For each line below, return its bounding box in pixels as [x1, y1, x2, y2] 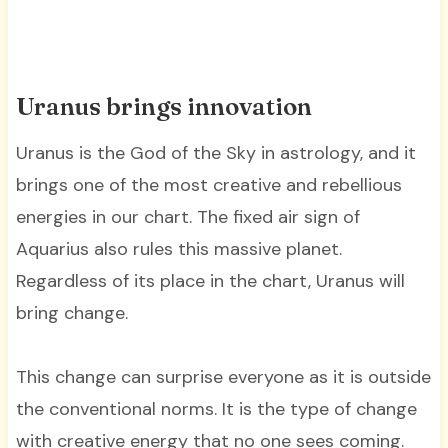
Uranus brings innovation [15, 92, 317, 122]
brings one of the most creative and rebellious [15, 173, 402, 198]
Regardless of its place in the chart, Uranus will [15, 269, 405, 294]
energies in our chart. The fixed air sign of [15, 205, 360, 230]
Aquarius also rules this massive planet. [15, 237, 342, 262]
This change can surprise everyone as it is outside [15, 365, 431, 390]
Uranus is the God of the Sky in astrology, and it [15, 141, 416, 166]
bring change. [15, 301, 128, 326]
